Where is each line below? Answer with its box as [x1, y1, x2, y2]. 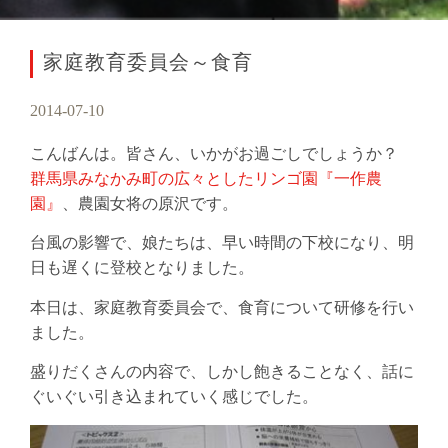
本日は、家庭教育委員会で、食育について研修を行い [30, 300, 414, 317]
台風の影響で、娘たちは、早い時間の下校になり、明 [30, 236, 414, 253]
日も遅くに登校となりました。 [30, 261, 254, 278]
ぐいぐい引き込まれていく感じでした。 [30, 390, 318, 407]
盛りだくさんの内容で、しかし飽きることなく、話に [30, 365, 414, 382]
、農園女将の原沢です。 [62, 196, 238, 213]
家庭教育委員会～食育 [43, 53, 253, 74]
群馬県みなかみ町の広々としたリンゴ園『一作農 [30, 171, 382, 188]
